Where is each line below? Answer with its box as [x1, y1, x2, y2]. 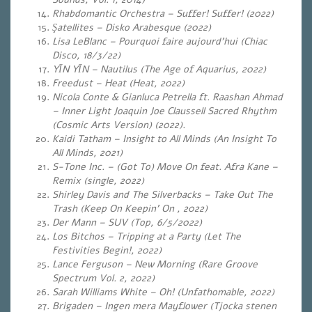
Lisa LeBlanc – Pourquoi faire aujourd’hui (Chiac [52, 35, 267, 48]
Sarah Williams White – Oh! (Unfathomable [52, 286, 244, 299]
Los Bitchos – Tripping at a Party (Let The [52, 230, 241, 243]
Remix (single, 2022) [52, 174, 144, 187]
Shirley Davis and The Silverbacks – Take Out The [52, 188, 273, 201]
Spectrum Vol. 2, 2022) [52, 272, 155, 285]
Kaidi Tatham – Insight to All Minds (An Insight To [52, 132, 276, 146]
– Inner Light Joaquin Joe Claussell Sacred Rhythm [52, 104, 276, 118]
